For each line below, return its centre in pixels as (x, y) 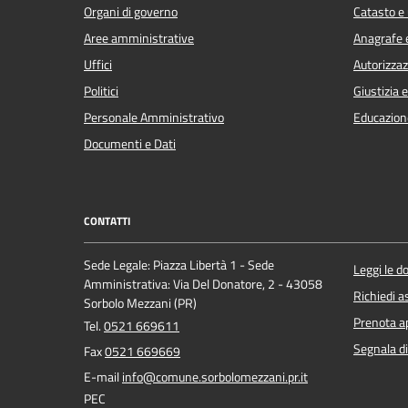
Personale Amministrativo (154, 117)
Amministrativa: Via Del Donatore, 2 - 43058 (203, 285)
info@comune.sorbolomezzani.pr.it (215, 377)
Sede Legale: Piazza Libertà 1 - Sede (179, 265)
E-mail (103, 377)
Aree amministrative (139, 38)
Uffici (98, 64)
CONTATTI (107, 220)
